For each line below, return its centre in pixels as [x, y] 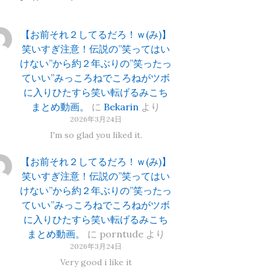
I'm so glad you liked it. [96, 135]
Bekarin [121, 106]
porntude [121, 234]
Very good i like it [96, 262]
